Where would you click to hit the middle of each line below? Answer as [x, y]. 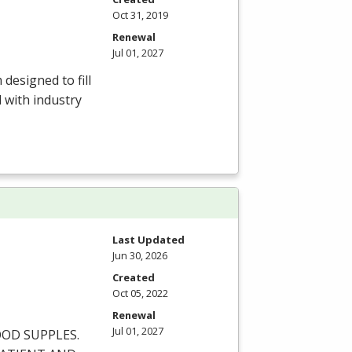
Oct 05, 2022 [140, 293]
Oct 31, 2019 [140, 15]
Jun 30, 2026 [140, 255]
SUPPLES [50, 334]
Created [134, 277]
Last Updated [148, 239]
